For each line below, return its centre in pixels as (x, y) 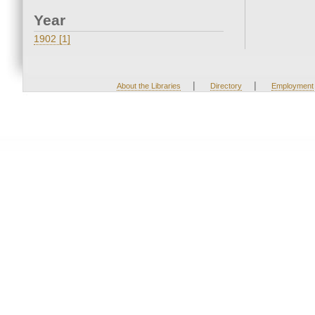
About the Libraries (148, 86)
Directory (226, 86)
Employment (292, 86)
